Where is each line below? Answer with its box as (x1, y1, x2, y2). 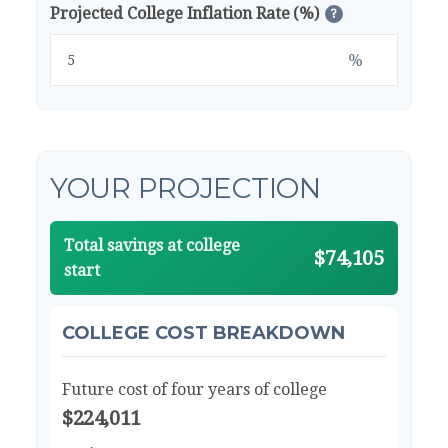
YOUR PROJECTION (50, 170, 321, 205)
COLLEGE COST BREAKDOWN (62, 321, 345, 344)
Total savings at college (64, 235, 240, 255)
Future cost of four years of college (62, 379, 327, 399)
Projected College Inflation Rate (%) (50, 3, 320, 23)
